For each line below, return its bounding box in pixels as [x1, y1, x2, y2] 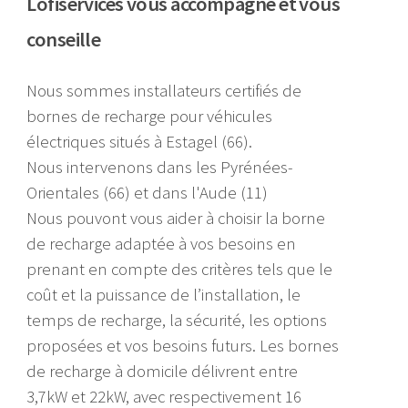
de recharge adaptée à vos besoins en [26, 232, 297, 254]
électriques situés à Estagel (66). [26, 130, 253, 152]
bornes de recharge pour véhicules [26, 105, 273, 127]
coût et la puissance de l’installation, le [26, 283, 301, 305]
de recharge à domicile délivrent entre [26, 360, 299, 382]
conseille [26, 26, 101, 53]
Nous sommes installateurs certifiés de [26, 79, 302, 101]
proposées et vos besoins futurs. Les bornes [26, 334, 340, 356]
